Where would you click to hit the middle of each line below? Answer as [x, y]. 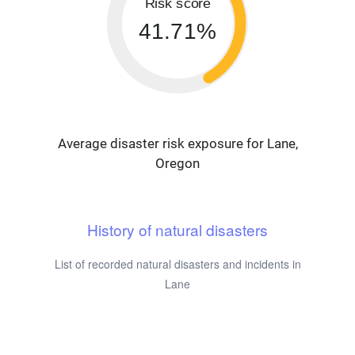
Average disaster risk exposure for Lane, [177, 144]
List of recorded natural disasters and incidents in [177, 264]
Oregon [177, 164]
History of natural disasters [177, 230]
